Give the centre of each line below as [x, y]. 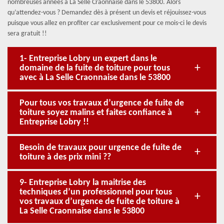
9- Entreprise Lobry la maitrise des [83, 183]
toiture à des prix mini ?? [65, 157]
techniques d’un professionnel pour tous [96, 192]
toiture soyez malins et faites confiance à [96, 113]
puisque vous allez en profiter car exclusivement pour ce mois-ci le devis [107, 23]
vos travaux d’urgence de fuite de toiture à [99, 202]
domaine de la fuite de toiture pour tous [95, 68]
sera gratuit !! [27, 34]
